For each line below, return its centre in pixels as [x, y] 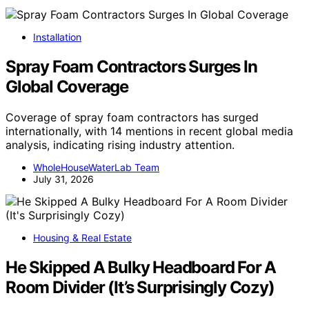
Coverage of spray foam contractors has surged [132, 118]
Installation [57, 37]
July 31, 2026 [63, 179]
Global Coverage [67, 87]
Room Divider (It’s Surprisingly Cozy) [140, 287]
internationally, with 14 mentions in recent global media [149, 131]
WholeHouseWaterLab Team [96, 168]
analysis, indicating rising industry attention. [120, 145]
